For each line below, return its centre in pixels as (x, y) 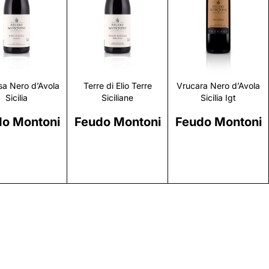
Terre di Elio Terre (117, 86)
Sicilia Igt (218, 98)
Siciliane (117, 98)
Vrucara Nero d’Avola (218, 86)
